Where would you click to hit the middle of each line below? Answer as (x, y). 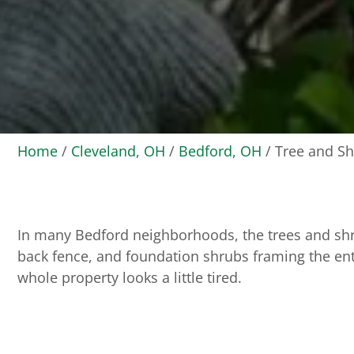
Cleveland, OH (118, 151)
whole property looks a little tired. (130, 277)
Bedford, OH (220, 151)
